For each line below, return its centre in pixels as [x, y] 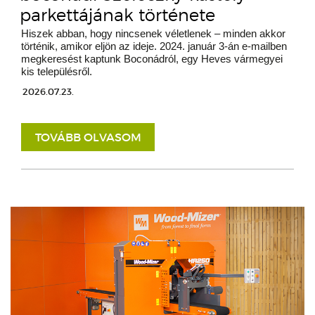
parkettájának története [117, 15]
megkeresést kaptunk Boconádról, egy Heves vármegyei [152, 58]
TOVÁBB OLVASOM [88, 137]
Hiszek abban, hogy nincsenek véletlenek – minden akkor [153, 33]
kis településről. [57, 71]
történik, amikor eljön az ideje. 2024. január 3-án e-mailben [154, 46]
